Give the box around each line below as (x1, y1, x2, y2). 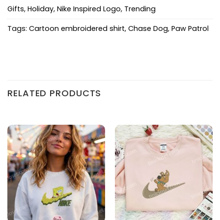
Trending (124, 4, 156, 14)
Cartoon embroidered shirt (29, 24, 125, 34)
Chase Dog (128, 24, 168, 34)
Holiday (27, 4, 54, 14)
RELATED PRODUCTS (7, 86, 102, 99)
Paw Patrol (171, 24, 209, 34)
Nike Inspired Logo (57, 4, 121, 14)
